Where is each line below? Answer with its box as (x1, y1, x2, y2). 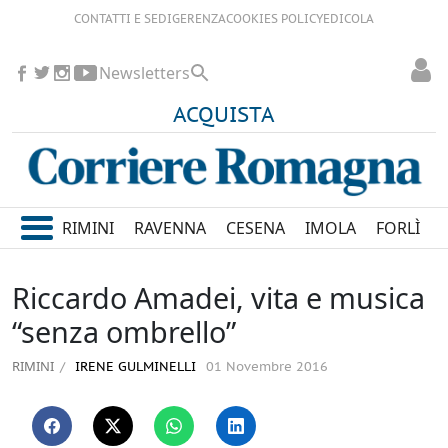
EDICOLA (323, 13, 374, 26)
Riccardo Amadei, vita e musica (12, 278, 425, 318)
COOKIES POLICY (226, 13, 323, 26)
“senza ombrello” (12, 312, 236, 352)
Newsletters (99, 62, 190, 84)
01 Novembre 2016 (206, 360, 328, 376)
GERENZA (172, 13, 226, 26)
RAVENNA (134, 217, 207, 240)
